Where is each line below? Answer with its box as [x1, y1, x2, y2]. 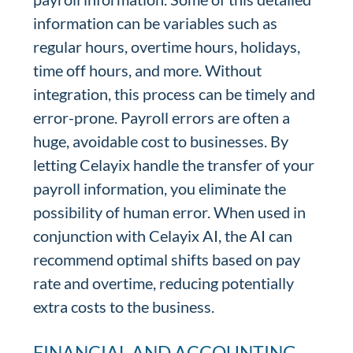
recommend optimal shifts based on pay [33, 250, 301, 269]
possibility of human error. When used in [33, 203, 307, 221]
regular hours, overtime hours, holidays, [33, 37, 301, 56]
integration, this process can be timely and [33, 84, 316, 103]
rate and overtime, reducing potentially [33, 273, 295, 292]
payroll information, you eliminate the [33, 179, 287, 198]
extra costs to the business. [33, 297, 215, 316]
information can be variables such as [33, 13, 278, 32]
